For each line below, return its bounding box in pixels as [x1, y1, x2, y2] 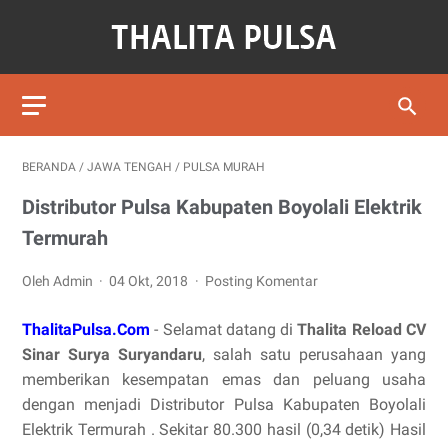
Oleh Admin [22, 273, 96, 289]
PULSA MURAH [183, 160, 265, 174]
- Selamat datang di [150, 320, 298, 339]
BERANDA [22, 160, 76, 174]
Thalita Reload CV [297, 320, 427, 339]
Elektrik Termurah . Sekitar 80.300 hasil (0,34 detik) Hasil [22, 420, 426, 439]
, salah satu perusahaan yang [202, 345, 426, 364]
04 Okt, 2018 [109, 273, 192, 289]
